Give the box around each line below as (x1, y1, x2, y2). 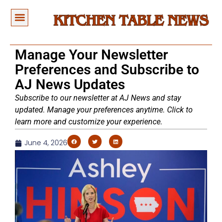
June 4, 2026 (24, 138, 67, 148)
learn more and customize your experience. (15, 117, 163, 127)
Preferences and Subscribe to (15, 61, 199, 78)
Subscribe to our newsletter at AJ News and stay (15, 93, 181, 103)
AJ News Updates (15, 76, 125, 93)
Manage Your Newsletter (15, 47, 168, 63)
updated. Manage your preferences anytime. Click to (15, 105, 193, 115)
